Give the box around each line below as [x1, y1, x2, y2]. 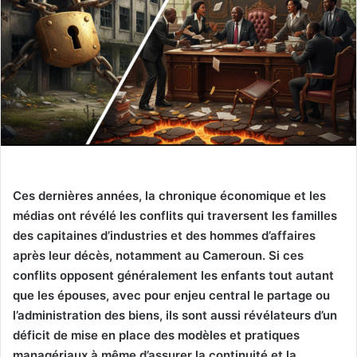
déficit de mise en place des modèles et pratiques [13, 328, 300, 343]
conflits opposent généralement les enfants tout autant [13, 268, 334, 284]
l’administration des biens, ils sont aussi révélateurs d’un [13, 308, 337, 324]
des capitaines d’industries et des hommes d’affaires [13, 228, 316, 244]
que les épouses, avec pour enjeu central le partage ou [13, 288, 330, 304]
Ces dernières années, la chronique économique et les [13, 188, 326, 204]
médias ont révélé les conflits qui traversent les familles [13, 208, 337, 224]
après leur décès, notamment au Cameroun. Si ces [13, 248, 304, 264]
